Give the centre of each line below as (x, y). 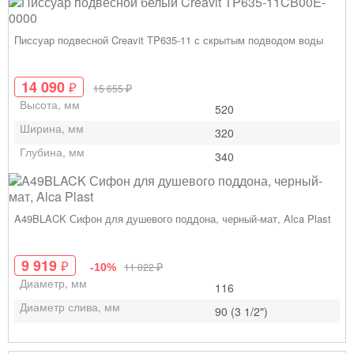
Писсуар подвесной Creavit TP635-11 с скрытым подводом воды (169, 40)
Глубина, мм (52, 152)
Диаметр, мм (53, 283)
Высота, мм (50, 104)
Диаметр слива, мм (70, 307)
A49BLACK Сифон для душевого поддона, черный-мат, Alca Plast (173, 218)
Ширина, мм (52, 128)
